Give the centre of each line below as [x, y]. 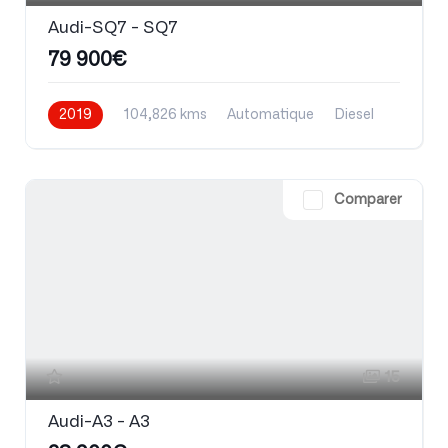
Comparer [368, 200]
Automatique [270, 115]
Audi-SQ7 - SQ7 [113, 28]
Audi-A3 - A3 [99, 422]
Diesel [354, 115]
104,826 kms [165, 115]
